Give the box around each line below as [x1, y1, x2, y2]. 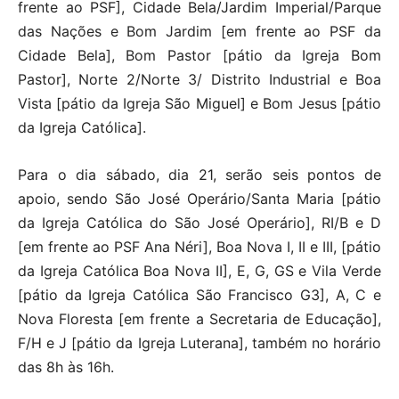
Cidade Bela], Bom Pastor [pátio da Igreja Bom [18, 46, 381, 65]
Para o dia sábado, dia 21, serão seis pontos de [18, 166, 381, 184]
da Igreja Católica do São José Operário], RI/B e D [18, 214, 381, 232]
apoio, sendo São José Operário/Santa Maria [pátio [18, 190, 381, 208]
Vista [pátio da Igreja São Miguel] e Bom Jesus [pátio [18, 94, 381, 113]
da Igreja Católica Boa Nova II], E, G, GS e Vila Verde [18, 262, 381, 281]
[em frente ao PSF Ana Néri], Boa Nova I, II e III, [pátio [18, 238, 381, 256]
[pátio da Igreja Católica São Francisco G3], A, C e [18, 286, 381, 305]
